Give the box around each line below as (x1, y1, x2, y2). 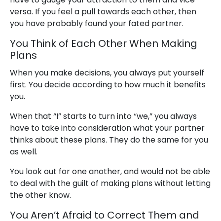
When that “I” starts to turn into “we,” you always (10, 110, 197, 122)
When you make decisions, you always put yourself (10, 67, 204, 79)
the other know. (10, 189, 71, 201)
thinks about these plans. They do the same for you (10, 134, 208, 146)
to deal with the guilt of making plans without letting (10, 178, 211, 189)
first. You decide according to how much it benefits (10, 79, 206, 91)
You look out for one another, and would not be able (10, 166, 210, 178)
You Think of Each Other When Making (10, 37, 197, 51)
